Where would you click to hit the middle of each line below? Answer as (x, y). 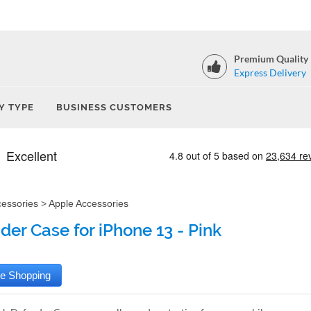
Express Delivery (270, 73)
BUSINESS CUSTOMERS (114, 107)
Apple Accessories (89, 203)
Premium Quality (271, 59)
